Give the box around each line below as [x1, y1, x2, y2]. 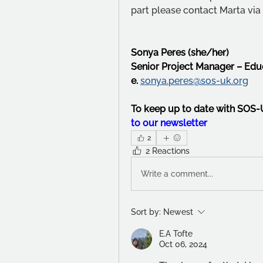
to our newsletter [131, 117, 207, 129]
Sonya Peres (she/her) [131, 47, 229, 58]
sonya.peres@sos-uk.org [140, 75, 248, 86]
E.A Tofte [159, 229, 193, 238]
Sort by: [131, 207, 161, 217]
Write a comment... [141, 168, 213, 178]
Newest [163, 207, 193, 217]
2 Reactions [146, 146, 190, 156]
